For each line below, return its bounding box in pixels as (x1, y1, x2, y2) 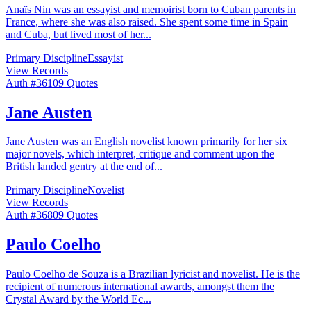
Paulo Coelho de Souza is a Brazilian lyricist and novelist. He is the (6, 268, 300, 280)
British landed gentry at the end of (6, 160, 154, 173)
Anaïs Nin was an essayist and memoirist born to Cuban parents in (6, 3, 296, 15)
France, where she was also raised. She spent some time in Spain (6, 15, 288, 28)
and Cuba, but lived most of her (6, 28, 143, 40)
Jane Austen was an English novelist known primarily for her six (6, 135, 287, 148)
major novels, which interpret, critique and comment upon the (6, 148, 274, 160)
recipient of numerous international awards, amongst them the (6, 280, 274, 293)
